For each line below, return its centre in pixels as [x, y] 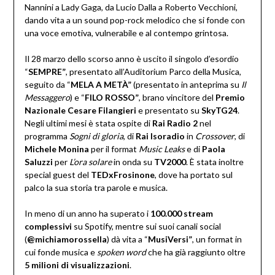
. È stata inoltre [215, 162]
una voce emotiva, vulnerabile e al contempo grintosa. [126, 33]
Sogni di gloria [96, 136]
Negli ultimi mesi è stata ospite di [88, 123]
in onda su [133, 162]
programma [47, 136]
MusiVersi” [170, 239]
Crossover [215, 136]
